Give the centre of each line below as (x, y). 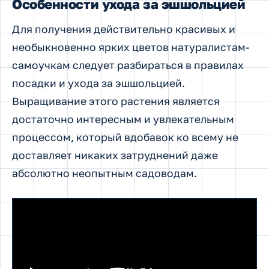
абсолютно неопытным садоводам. (104, 173)
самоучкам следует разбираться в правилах (128, 65)
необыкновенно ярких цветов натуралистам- (131, 47)
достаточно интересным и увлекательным (123, 119)
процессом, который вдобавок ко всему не (125, 137)
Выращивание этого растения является (116, 101)
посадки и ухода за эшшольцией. (98, 83)
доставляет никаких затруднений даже (115, 155)
